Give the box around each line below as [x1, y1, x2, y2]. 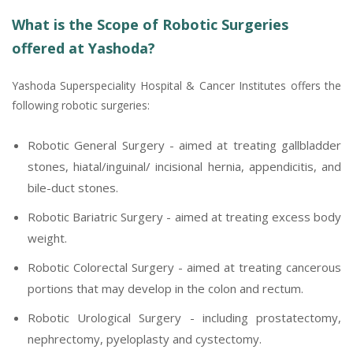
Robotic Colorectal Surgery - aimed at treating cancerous [28, 258, 341, 275]
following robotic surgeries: [12, 97, 150, 113]
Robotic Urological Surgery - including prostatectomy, [28, 309, 341, 325]
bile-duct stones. [28, 179, 118, 195]
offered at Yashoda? [12, 38, 155, 58]
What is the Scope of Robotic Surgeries [12, 14, 288, 34]
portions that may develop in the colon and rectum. [28, 280, 303, 296]
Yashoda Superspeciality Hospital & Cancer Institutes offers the [12, 77, 341, 93]
